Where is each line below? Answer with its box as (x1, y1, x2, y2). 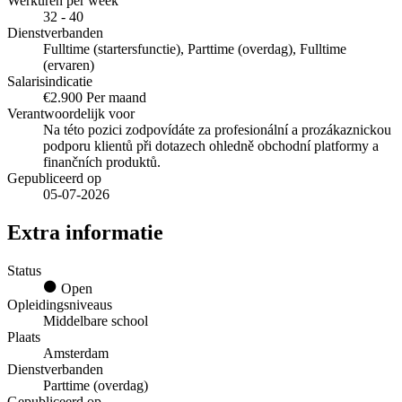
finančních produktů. (43, 154, 161, 170)
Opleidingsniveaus (7, 296, 112, 312)
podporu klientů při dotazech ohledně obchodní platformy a (43, 138, 379, 154)
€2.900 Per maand (43, 90, 146, 106)
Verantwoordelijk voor (7, 106, 135, 122)
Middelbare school (43, 312, 148, 328)
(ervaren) (43, 57, 94, 74)
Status (7, 262, 41, 278)
